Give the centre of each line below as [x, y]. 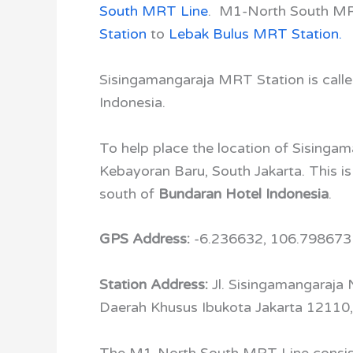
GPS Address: [147, 239]
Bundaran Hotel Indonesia [243, 193]
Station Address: [156, 285]
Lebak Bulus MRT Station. [253, 34]
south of [129, 193]
